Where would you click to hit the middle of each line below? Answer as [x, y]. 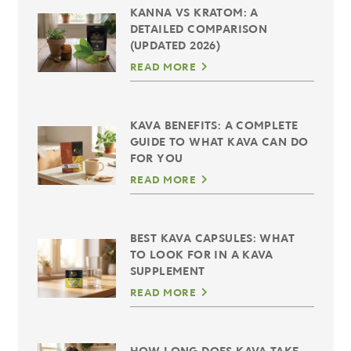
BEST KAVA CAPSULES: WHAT [212, 237]
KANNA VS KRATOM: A [194, 12]
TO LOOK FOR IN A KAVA [201, 254]
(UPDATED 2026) [175, 45]
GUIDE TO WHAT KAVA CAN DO [219, 141]
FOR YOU [156, 157]
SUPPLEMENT [167, 270]
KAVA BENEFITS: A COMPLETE [214, 125]
